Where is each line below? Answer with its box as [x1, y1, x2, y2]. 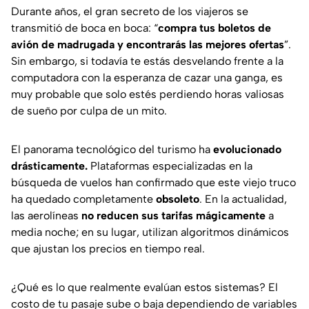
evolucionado [213, 143, 281, 157]
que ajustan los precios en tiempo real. [11, 242, 205, 256]
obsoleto [156, 192, 199, 206]
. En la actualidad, [199, 192, 287, 206]
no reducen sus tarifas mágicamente [81, 209, 266, 223]
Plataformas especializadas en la [88, 159, 252, 173]
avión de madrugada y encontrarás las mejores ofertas [11, 38, 284, 52]
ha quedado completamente [11, 192, 156, 206]
